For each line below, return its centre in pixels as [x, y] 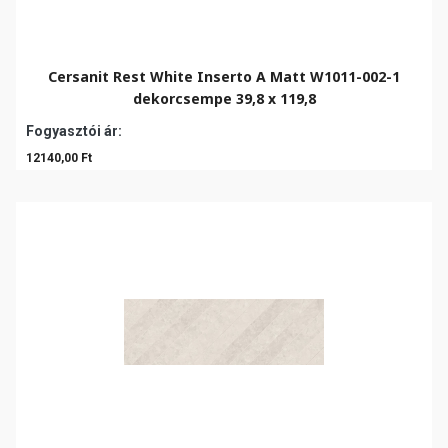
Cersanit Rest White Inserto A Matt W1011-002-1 [224, 76]
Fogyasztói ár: [74, 131]
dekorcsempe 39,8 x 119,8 [224, 98]
